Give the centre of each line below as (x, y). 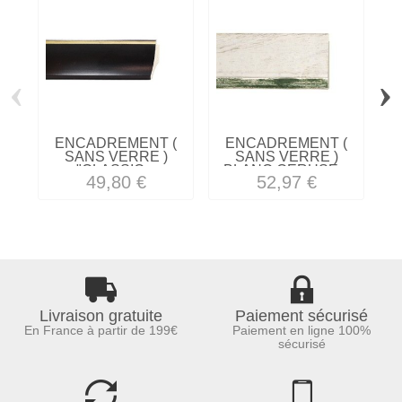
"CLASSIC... (116, 170)
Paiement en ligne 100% (301, 331)
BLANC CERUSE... (286, 170)
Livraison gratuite (100, 316)
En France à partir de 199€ (100, 331)
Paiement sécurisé (301, 316)
